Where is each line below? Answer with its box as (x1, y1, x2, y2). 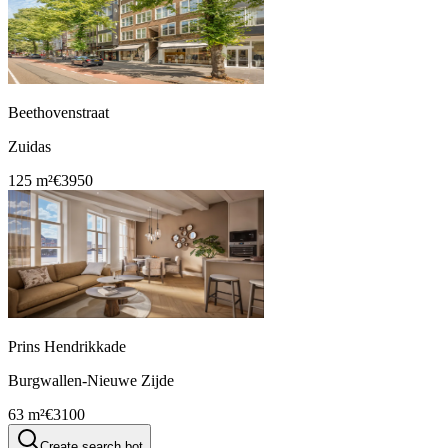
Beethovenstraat (8, 104, 109, 122)
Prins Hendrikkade (8, 338, 126, 356)
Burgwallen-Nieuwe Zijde (8, 372, 174, 390)
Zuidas (8, 138, 51, 156)
